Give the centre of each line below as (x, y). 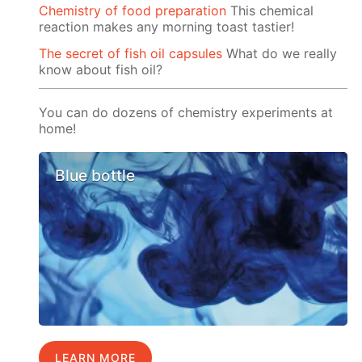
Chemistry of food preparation (133, 11)
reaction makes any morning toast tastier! (167, 27)
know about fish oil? (101, 69)
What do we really (280, 53)
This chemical (270, 11)
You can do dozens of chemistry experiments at (186, 112)
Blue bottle (95, 176)
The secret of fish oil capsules (131, 53)
